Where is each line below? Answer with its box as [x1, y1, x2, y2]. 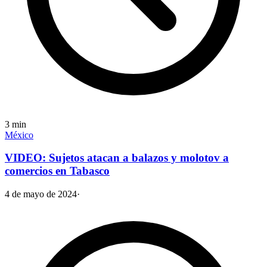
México [5, 129, 33, 140]
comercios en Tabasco [5, 164, 110, 178]
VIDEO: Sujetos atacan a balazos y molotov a [5, 151, 229, 164]
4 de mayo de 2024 [5, 188, 77, 199]
